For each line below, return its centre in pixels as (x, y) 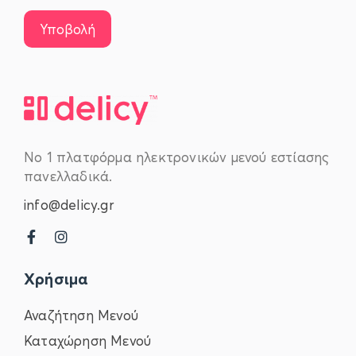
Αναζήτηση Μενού (81, 314)
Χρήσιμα (56, 278)
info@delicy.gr (69, 204)
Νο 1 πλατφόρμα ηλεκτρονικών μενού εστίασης (177, 156)
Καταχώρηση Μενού (88, 340)
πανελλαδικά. (68, 175)
